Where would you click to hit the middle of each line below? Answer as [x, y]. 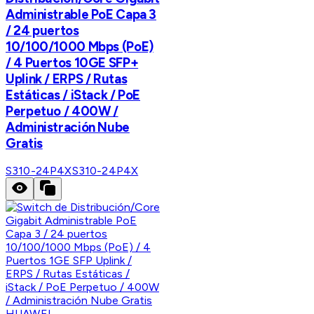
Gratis [24, 143]
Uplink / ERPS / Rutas [67, 78]
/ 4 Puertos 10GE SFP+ [72, 62]
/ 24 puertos [42, 30]
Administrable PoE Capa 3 [81, 14]
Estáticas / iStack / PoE [73, 95]
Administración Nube [68, 127]
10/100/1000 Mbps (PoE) [80, 46]
